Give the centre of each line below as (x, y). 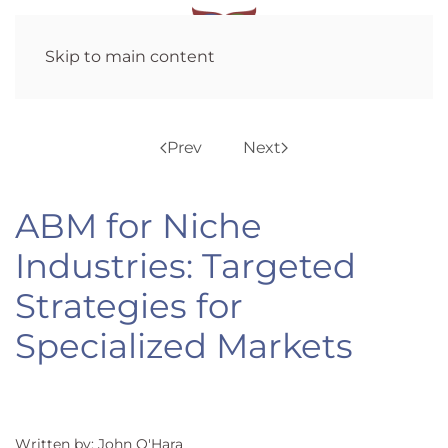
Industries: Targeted (185, 266)
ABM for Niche (138, 226)
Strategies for (129, 306)
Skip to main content (130, 56)
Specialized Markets (184, 346)
